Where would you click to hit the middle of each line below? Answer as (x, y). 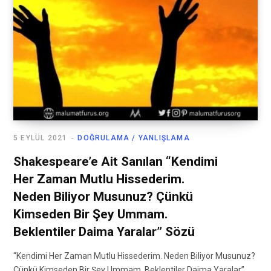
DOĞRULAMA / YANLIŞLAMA (134, 138)
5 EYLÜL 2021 (41, 138)
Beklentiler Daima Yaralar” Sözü (104, 232)
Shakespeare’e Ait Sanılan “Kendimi (116, 162)
